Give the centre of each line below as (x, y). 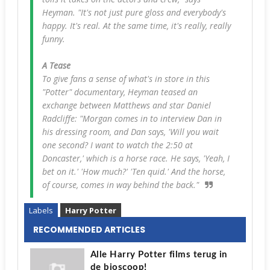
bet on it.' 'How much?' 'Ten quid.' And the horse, (133, 171)
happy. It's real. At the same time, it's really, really (136, 25)
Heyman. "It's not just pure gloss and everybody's (134, 12)
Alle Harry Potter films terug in (159, 254)
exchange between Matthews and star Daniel (126, 105)
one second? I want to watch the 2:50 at (117, 145)
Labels (41, 210)
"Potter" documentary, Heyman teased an (120, 92)
